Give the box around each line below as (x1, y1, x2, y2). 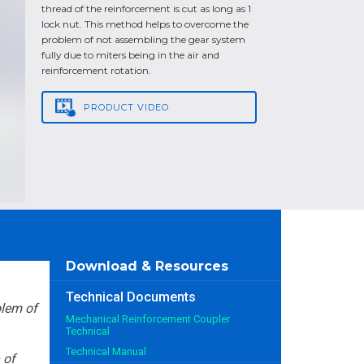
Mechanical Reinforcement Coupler (66, 313, 230, 325)
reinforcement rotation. (41, 64, 151, 76)
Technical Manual (66, 345, 146, 357)
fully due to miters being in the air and (41, 49, 219, 61)
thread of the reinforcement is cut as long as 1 (41, 2, 251, 15)
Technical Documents (66, 289, 196, 305)
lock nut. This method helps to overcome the (41, 18, 249, 30)
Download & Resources (66, 258, 228, 274)
